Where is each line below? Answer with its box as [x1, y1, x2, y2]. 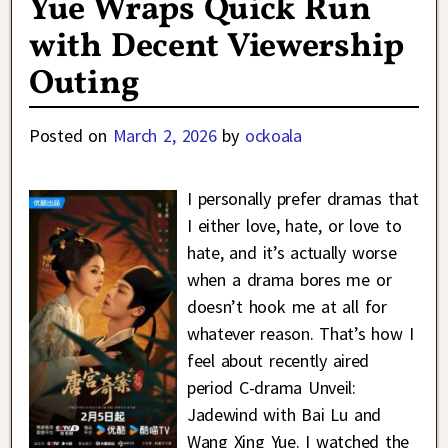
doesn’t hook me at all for [186, 294, 387, 318]
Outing [29, 60, 140, 108]
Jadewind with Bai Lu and [186, 402, 381, 426]
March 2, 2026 [112, 123, 217, 147]
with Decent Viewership [29, 23, 404, 71]
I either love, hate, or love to [186, 213, 402, 237]
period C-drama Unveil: [186, 375, 356, 399]
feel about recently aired [186, 348, 370, 372]
